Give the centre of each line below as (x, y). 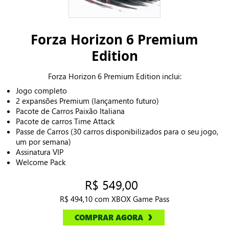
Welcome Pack (41, 162)
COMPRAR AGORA (109, 217)
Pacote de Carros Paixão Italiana (70, 111)
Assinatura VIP (40, 152)
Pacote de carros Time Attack (65, 121)
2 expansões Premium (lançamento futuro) (87, 101)
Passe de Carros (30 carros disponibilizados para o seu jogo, (117, 132)
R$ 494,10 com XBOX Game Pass (114, 199)
